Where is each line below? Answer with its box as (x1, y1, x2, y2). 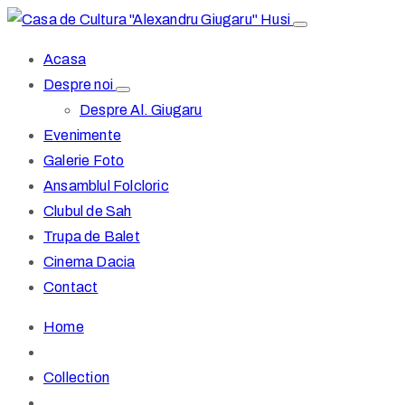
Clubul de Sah (43, 203, 132, 219)
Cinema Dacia (43, 254, 136, 269)
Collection (43, 370, 109, 385)
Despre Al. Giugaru (80, 102, 202, 118)
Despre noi (43, 77, 117, 92)
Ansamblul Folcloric (43, 178, 169, 193)
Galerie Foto (43, 153, 125, 168)
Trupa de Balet (43, 229, 140, 244)
